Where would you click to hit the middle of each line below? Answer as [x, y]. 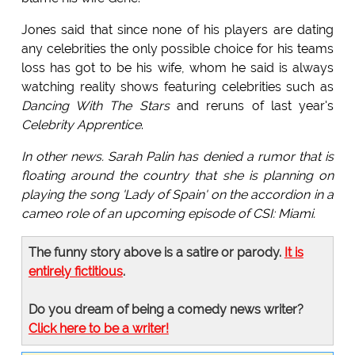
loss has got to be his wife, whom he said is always [177, 68]
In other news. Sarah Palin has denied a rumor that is [177, 157]
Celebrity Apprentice [81, 125]
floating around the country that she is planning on [177, 176]
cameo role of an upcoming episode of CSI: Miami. [168, 214]
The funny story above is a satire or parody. [156, 253]
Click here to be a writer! [98, 329]
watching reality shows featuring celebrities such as [177, 87]
